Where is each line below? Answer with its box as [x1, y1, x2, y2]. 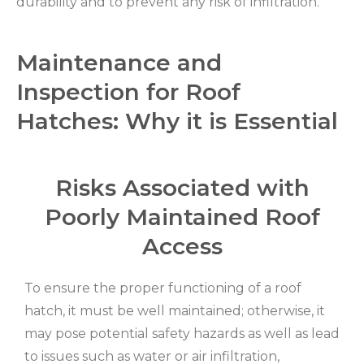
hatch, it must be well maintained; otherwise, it [24, 303, 325, 319]
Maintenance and [16, 49, 222, 77]
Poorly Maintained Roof [44, 203, 320, 232]
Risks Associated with [54, 174, 310, 202]
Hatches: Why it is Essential [16, 107, 338, 136]
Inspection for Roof [16, 78, 240, 106]
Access [141, 232, 223, 261]
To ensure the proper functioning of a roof [24, 280, 301, 297]
